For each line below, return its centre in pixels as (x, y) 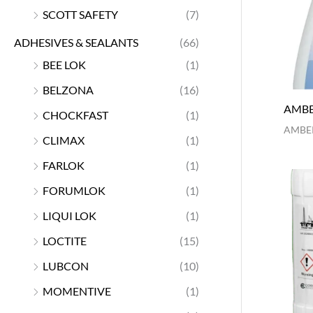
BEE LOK (64, 64)
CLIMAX (64, 140)
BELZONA (68, 89)
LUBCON (66, 265)
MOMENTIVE (77, 291)
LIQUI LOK (70, 215)
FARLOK (64, 165)
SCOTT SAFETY (80, 14)
